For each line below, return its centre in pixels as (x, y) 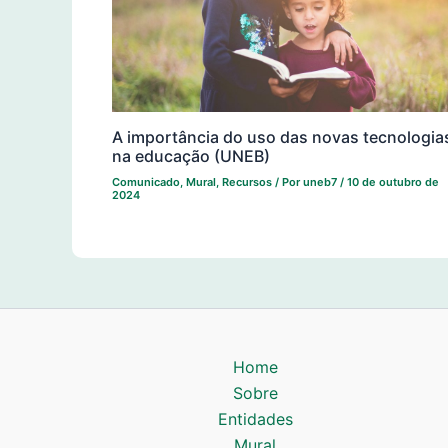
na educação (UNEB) (191, 156)
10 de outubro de (393, 182)
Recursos (247, 182)
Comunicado (146, 182)
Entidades (255, 419)
